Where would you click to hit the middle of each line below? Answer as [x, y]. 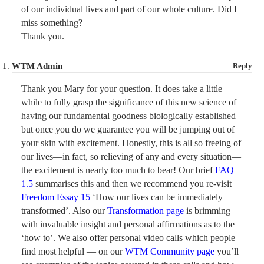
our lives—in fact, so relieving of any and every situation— [131, 157]
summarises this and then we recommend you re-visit [132, 184]
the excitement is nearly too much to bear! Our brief [118, 170]
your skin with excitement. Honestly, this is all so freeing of [131, 143]
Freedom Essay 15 [56, 197]
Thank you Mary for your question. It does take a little [122, 89]
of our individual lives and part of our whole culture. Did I [129, 9]
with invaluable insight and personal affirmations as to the [128, 225]
